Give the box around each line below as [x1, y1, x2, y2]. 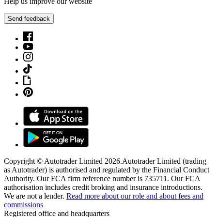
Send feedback [8, 15, 50, 22]
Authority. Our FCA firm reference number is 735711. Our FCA [4, 174, 200, 183]
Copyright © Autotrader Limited [4, 156, 105, 165]
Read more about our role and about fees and [66, 191, 203, 200]
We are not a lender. [4, 191, 64, 200]
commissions [4, 200, 43, 209]
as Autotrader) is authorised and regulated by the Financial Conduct [4, 165, 209, 174]
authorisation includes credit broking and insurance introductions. [4, 183, 202, 191]
